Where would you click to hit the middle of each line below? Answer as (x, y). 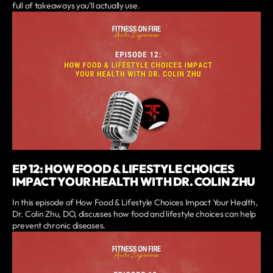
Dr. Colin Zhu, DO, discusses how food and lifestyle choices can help (134, 214)
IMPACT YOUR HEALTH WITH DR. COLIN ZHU (134, 182)
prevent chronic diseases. (59, 226)
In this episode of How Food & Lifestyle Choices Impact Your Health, (135, 203)
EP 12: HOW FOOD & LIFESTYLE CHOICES (123, 169)
